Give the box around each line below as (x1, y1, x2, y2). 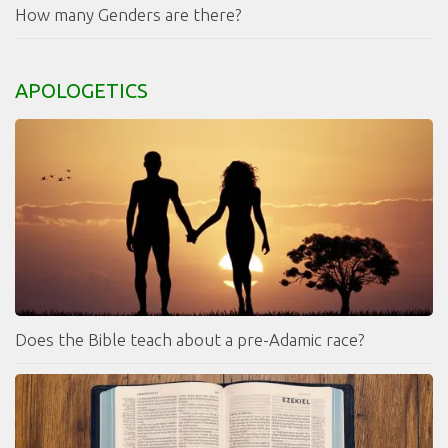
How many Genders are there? (15, 5, 241, 25)
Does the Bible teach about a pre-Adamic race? (15, 330, 364, 350)
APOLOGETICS (15, 79, 148, 103)
